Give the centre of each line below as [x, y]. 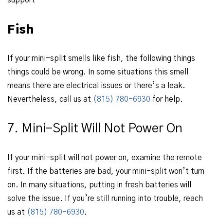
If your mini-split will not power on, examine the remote [105, 158]
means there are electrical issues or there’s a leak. [96, 86]
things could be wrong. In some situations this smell [98, 72]
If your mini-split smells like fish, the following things [101, 58]
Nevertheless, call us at [50, 99]
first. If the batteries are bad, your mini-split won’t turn [106, 171]
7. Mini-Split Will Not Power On [95, 128]
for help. [167, 99]
